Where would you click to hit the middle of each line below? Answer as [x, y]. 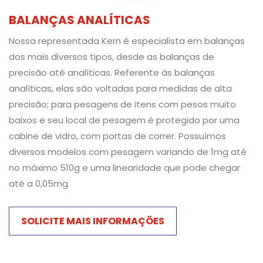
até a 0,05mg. [39, 183]
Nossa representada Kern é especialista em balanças [127, 41]
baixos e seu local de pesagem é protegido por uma [124, 120]
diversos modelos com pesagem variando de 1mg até [128, 152]
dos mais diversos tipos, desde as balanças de [112, 57]
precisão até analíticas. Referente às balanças [112, 73]
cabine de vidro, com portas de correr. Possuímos [117, 136]
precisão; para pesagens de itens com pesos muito [122, 104]
